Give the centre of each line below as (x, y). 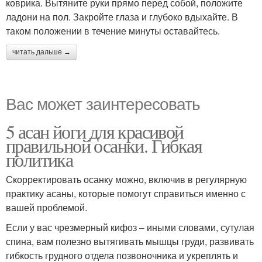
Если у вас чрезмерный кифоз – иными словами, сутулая (130, 227)
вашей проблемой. (46, 207)
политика (39, 159)
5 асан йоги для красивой (95, 131)
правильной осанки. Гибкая (104, 145)
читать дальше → (42, 52)
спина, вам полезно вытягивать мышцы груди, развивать (130, 241)
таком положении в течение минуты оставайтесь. (113, 30)
